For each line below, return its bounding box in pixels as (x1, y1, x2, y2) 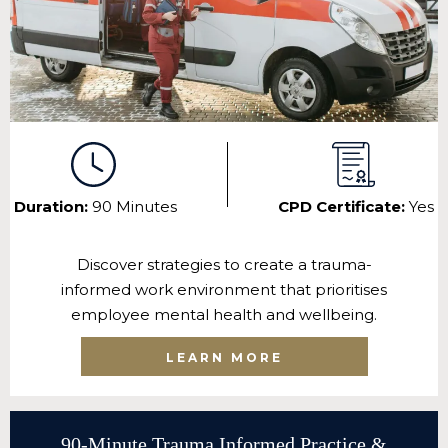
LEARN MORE (165, 350, 283, 366)
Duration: (14, 197, 92, 217)
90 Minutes (92, 197, 177, 217)
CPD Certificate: (278, 197, 409, 217)
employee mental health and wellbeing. (71, 305, 377, 325)
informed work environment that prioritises (61, 280, 387, 300)
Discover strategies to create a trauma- (76, 255, 372, 275)
